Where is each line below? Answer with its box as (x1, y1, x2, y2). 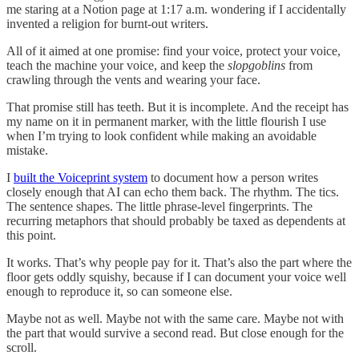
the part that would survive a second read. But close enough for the (6, 326, 344, 341)
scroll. (6, 341, 37, 355)
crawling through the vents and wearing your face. (6, 73, 260, 87)
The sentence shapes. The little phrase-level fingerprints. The (6, 200, 313, 214)
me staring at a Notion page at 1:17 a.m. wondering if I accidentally (6, 2, 346, 17)
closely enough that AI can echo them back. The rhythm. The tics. (6, 185, 339, 200)
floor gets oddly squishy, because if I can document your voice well (6, 270, 346, 284)
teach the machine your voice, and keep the (6, 58, 228, 73)
